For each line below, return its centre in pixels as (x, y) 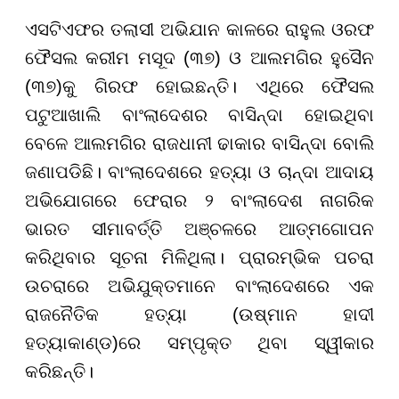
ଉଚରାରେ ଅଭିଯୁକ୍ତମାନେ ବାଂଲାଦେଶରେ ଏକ (199, 285)
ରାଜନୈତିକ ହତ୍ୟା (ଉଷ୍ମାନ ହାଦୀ (199, 314)
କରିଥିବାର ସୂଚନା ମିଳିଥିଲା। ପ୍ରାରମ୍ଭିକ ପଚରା (199, 257)
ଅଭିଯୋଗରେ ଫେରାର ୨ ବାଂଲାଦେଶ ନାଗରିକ (199, 200)
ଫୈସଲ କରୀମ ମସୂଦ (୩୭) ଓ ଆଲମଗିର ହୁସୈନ (199, 57)
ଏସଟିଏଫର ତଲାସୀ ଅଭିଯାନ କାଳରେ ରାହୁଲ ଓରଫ (199, 29)
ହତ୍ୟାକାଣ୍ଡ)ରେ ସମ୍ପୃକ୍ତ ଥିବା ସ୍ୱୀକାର (199, 342)
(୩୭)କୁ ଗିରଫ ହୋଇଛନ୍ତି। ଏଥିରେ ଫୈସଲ (199, 86)
